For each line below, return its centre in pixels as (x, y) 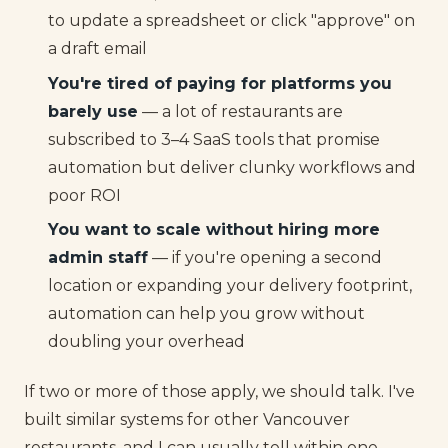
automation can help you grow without (206, 313)
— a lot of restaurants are (240, 111)
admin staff (98, 257)
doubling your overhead (146, 341)
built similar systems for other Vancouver (187, 420)
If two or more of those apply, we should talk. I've (219, 392)
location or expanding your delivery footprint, (230, 285)
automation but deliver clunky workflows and (232, 167)
